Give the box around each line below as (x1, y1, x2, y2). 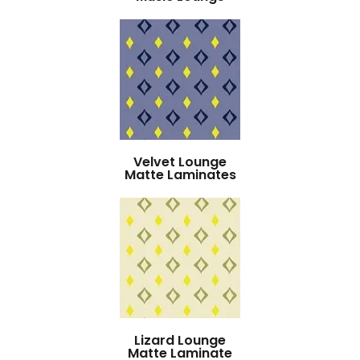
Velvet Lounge (133, 153, 227, 171)
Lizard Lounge (134, 331, 226, 350)
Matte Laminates (124, 166, 236, 184)
